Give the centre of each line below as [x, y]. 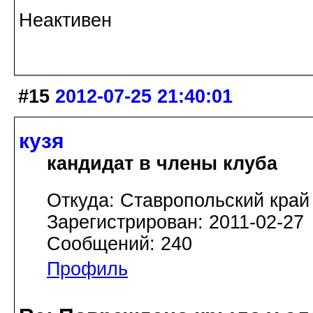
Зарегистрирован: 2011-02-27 [175, 223]
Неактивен [65, 20]
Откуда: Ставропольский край [178, 201]
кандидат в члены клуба [162, 164]
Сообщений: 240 [119, 244]
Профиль [87, 269]
